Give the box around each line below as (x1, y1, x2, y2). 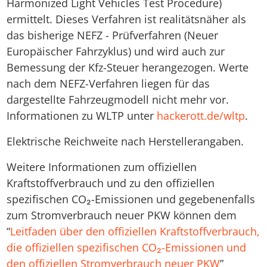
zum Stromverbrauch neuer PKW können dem (6, 208, 237, 223)
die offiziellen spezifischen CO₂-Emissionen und (6, 240, 246, 255)
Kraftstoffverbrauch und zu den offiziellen (6, 176, 215, 191)
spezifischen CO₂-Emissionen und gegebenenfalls (6, 192, 255, 207)
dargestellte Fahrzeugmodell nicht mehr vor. (6, 92, 229, 107)
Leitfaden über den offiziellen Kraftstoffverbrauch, (10, 224, 260, 239)
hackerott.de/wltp (156, 108, 245, 123)
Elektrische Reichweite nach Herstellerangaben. (6, 134, 244, 149)
